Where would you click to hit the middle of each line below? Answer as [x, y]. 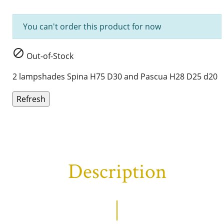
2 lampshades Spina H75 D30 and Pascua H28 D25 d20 [115, 76]
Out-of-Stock [49, 56]
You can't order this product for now [92, 26]
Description [117, 172]
